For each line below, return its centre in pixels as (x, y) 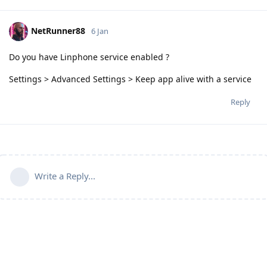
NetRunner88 (58, 30)
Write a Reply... (65, 176)
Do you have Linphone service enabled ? (89, 57)
